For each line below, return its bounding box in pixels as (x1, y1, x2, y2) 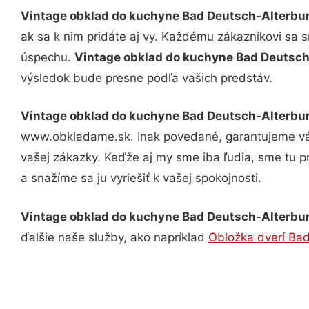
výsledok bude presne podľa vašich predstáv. (21, 70, 272, 85)
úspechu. (21, 50, 74, 64)
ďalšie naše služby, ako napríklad (21, 230, 208, 244)
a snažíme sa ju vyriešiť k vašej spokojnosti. (21, 171, 261, 185)
